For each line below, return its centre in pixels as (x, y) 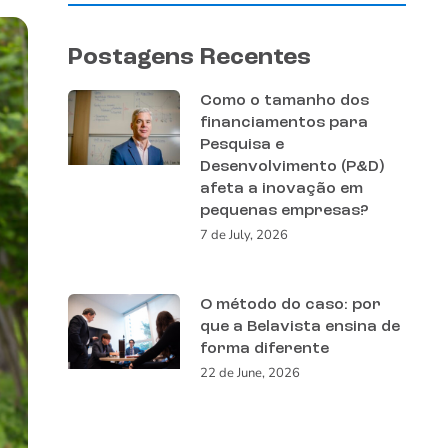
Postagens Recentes (189, 58)
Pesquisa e (241, 145)
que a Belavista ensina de (299, 327)
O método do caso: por (290, 305)
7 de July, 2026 (243, 235)
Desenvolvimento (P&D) (291, 167)
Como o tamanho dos (284, 101)
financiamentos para (283, 123)
